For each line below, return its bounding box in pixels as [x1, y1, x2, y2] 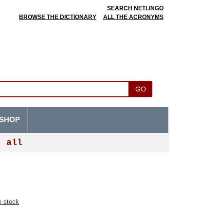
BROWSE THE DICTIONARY [19, 14, 96, 20]
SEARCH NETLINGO [107, 5, 163, 12]
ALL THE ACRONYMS [103, 14, 163, 20]
